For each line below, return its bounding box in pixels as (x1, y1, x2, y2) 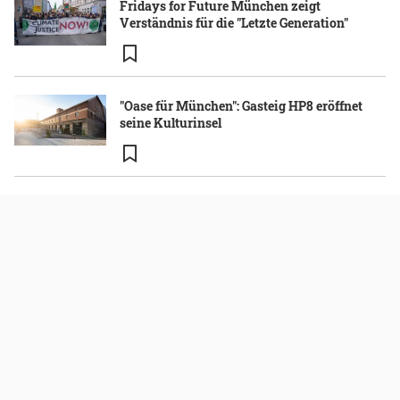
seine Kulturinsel (120, 113, 221, 131)
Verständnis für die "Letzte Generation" (120, 13, 348, 31)
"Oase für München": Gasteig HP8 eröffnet (120, 96, 362, 114)
